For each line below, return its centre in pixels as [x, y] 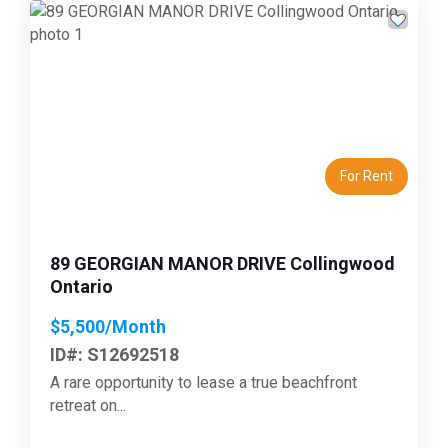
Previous [89, 120]
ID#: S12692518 [114, 354]
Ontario [81, 286]
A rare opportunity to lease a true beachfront [203, 382]
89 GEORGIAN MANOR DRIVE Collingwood [222, 263]
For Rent [366, 175]
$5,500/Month [108, 326]
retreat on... [88, 405]
